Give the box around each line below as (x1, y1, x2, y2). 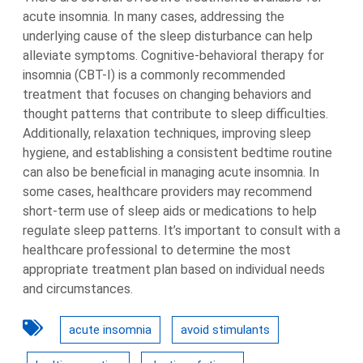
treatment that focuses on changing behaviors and (23, 87, 311, 102)
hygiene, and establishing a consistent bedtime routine (23, 145, 332, 160)
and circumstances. (23, 281, 133, 297)
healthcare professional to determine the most (23, 242, 291, 258)
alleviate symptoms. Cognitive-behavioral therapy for (23, 48, 324, 63)
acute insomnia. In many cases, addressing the (23, 9, 284, 24)
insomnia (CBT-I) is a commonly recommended (23, 67, 285, 83)
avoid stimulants (181, 322, 270, 337)
